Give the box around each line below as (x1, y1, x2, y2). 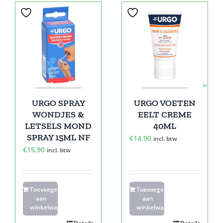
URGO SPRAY (31, 97, 85, 109)
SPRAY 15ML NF (26, 131, 90, 143)
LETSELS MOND (25, 120, 92, 131)
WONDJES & (32, 109, 84, 120)
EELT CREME (138, 109, 192, 120)
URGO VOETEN (134, 97, 196, 109)
